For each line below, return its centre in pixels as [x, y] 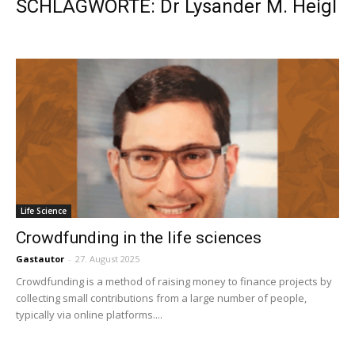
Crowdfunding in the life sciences [139, 238]
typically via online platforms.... [89, 315]
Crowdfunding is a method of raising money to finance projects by [174, 282]
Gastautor [40, 259]
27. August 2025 [107, 259]
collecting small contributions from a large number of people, [161, 298]
